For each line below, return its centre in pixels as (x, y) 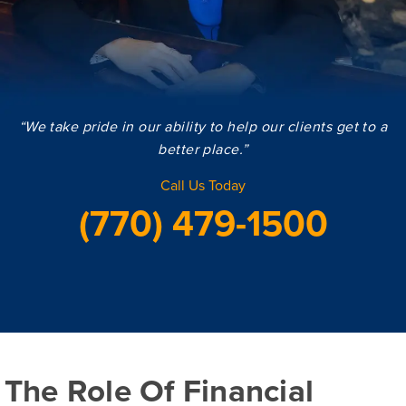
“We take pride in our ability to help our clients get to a (203, 126)
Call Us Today (203, 185)
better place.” (203, 149)
